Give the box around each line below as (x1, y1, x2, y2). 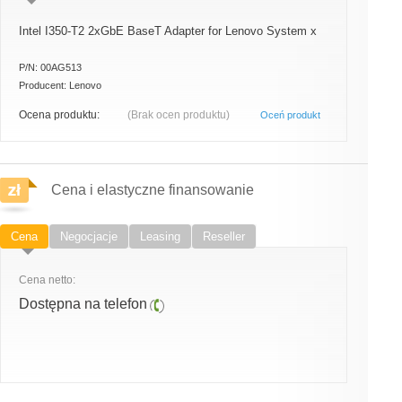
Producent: (19, 80, 69, 91)
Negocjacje (60, 230, 118, 243)
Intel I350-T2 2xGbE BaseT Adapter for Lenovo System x (19, 24, 317, 38)
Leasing (140, 230, 180, 243)
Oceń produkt (260, 109, 321, 120)
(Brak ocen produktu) (127, 109, 230, 121)
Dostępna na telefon (19, 296, 147, 311)
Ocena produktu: (19, 109, 102, 121)
